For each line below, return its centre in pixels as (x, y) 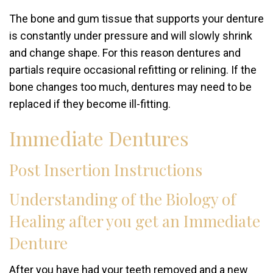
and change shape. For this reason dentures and (125, 53)
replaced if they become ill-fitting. (90, 104)
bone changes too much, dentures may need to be (130, 87)
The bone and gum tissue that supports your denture (136, 19)
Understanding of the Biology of (122, 199)
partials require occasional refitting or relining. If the (133, 70)
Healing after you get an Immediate (135, 221)
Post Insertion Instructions (106, 170)
